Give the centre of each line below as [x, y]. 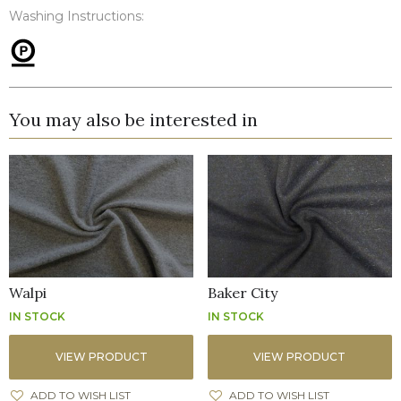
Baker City [242, 293]
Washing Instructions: [77, 17]
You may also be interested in [133, 120]
